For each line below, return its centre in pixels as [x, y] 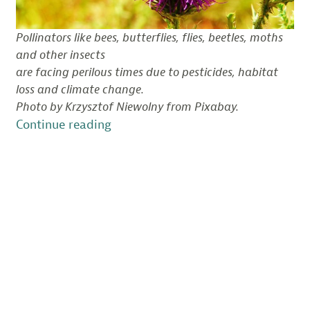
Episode [133, 250]
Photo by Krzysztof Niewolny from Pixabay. [127, 107]
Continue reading [63, 125]
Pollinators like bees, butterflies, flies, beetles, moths [149, 38]
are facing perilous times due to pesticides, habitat [147, 73]
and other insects [61, 55]
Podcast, [134, 232]
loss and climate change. [80, 90]
